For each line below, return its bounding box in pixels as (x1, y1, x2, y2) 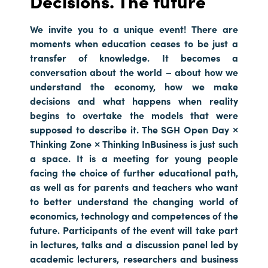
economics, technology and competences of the (30, 208, 238, 222)
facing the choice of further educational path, (30, 165, 238, 179)
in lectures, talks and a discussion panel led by (30, 237, 238, 251)
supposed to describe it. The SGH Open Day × (30, 122, 238, 136)
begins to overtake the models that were (30, 108, 238, 121)
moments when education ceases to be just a (30, 36, 238, 50)
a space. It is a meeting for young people (30, 151, 238, 165)
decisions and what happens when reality (30, 93, 238, 107)
